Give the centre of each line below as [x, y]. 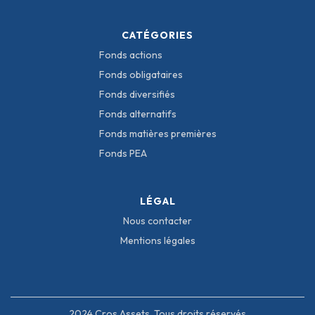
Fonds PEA [123, 153]
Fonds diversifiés [137, 94]
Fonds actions [130, 54]
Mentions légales [157, 240]
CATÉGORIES [157, 35]
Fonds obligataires [141, 74]
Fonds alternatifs [137, 114]
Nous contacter [157, 220]
